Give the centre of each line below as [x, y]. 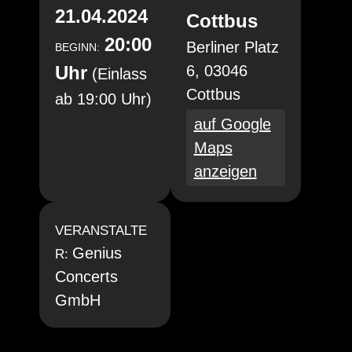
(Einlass [119, 74]
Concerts [86, 277]
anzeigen [225, 171]
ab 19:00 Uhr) [103, 99]
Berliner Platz [232, 47]
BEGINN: [77, 47]
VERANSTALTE [101, 231]
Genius [97, 253]
